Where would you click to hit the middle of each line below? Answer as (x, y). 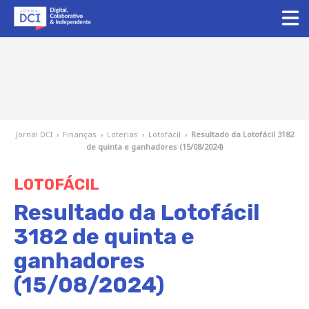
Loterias (122, 134)
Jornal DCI (34, 134)
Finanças (79, 134)
